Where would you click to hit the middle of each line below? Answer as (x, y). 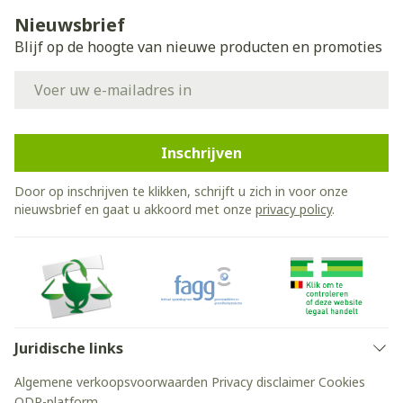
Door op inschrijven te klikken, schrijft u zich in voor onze (181, 191)
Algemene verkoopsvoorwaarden (111, 382)
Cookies (342, 382)
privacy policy (294, 209)
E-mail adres (58, 79)
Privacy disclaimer (263, 382)
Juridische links (69, 348)
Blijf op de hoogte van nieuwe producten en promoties (198, 47)
